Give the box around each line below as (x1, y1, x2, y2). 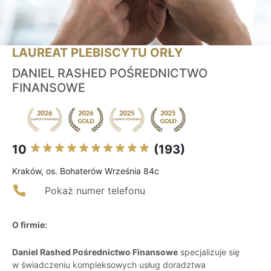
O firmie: (12, 220, 47, 230)
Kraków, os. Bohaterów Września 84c (12, 166, 159, 177)
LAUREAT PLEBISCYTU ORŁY (12, 45, 183, 60)
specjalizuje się (178, 247, 240, 258)
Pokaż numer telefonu (45, 184, 145, 197)
